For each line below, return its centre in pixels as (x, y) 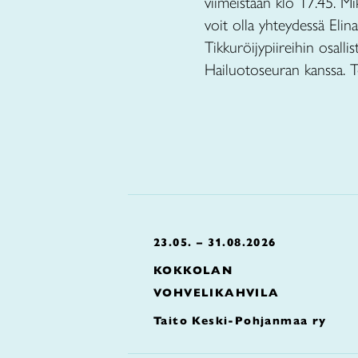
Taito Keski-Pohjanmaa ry (240, 320)
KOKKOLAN (193, 270)
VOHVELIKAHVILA (217, 292)
